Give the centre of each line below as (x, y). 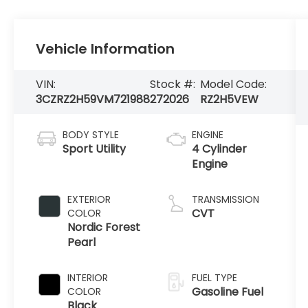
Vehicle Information (106, 49)
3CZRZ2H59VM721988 (93, 100)
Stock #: (173, 85)
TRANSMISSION (225, 200)
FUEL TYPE (214, 278)
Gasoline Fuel (227, 292)
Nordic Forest (104, 228)
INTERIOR (88, 278)
